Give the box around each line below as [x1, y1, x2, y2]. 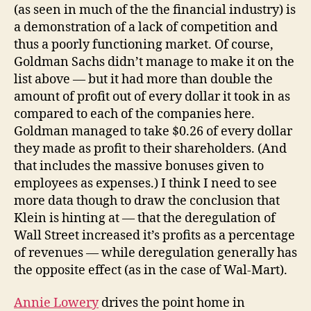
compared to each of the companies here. [14, 106, 255, 122]
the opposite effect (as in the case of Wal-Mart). [14, 262, 287, 278]
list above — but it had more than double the [14, 71, 273, 87]
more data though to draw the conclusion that [14, 192, 280, 209]
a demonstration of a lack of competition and [14, 19, 278, 35]
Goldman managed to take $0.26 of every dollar [14, 123, 292, 140]
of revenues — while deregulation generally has [14, 244, 297, 261]
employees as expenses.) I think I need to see [14, 175, 277, 192]
